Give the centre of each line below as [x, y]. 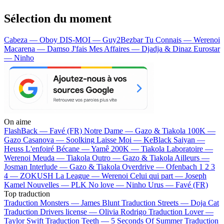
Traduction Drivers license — [51, 211]
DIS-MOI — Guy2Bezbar [102, 39]
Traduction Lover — [181, 211]
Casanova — [44, 139]
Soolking [80, 139]
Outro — [107, 157]
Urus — [162, 184]
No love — [107, 184]
